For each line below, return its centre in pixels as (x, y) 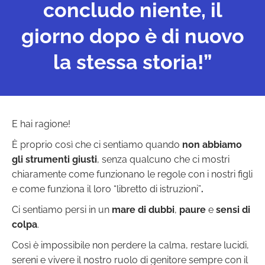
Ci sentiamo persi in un (62, 210)
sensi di (232, 210)
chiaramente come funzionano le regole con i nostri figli (132, 174)
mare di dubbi (143, 210)
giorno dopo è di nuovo (132, 36)
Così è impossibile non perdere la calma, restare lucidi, (130, 245)
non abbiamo (212, 145)
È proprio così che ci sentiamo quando (97, 145)
